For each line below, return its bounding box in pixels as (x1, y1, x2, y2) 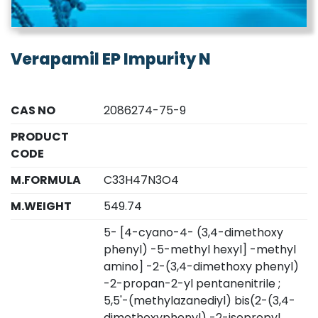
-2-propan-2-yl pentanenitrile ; (104, 275, 281, 292)
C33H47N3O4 (104, 172, 180, 189)
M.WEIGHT (11, 198, 72, 215)
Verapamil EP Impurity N (11, 48, 211, 71)
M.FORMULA (11, 172, 81, 189)
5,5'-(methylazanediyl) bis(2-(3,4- (104, 292, 296, 309)
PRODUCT (11, 128, 69, 146)
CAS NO (11, 102, 55, 119)
